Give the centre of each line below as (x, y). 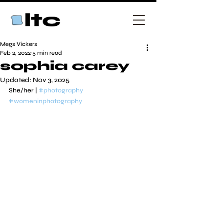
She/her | (24, 90)
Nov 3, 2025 (51, 80)
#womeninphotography (45, 101)
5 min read (47, 53)
